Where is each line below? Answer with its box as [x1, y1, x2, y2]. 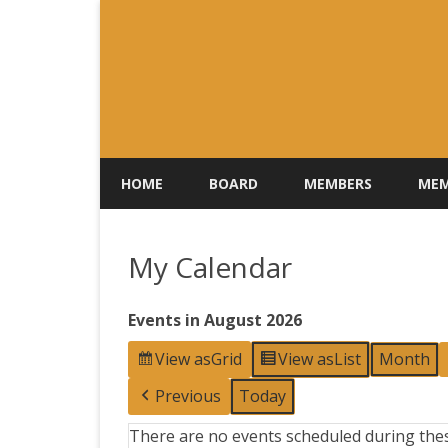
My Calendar [128, 248, 292, 286]
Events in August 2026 [128, 309, 302, 331]
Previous [155, 385, 221, 407]
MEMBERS [304, 174, 372, 193]
